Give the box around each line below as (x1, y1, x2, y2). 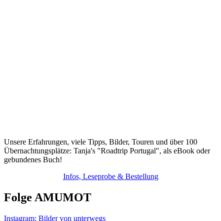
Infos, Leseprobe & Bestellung (63, 172, 158, 181)
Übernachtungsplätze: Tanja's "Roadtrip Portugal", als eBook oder (4, 146, 210, 155)
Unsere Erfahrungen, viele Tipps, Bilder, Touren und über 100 (4, 137, 197, 146)
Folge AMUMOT (4, 190, 91, 204)
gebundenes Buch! (4, 155, 62, 164)
